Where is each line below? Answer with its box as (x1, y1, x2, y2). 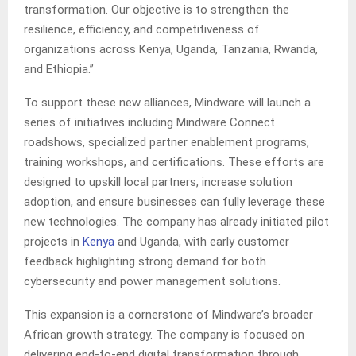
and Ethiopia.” (24, 62, 94, 77)
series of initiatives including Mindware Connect (24, 115, 275, 130)
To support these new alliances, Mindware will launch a (24, 95, 311, 110)
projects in (24, 234, 83, 250)
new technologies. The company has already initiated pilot (24, 215, 329, 230)
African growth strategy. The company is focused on (24, 327, 304, 342)
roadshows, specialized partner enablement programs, (24, 135, 309, 150)
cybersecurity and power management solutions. (24, 274, 281, 289)
